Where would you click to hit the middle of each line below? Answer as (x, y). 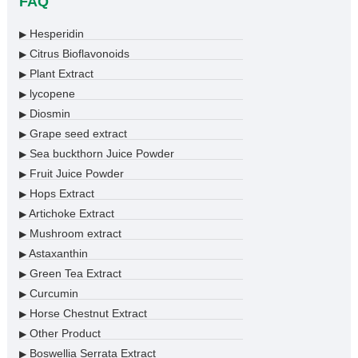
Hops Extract (60, 194)
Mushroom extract (74, 234)
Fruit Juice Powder (75, 174)
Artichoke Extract (70, 214)
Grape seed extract (76, 134)
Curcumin (52, 294)
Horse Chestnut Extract (86, 314)
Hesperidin (55, 34)
